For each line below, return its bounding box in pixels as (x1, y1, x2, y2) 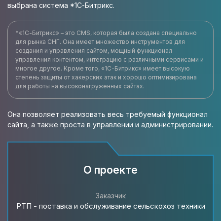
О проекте (83, 163, 138, 176)
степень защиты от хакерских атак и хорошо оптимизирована (15, 74, 197, 81)
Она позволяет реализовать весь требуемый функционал (7, 110, 208, 118)
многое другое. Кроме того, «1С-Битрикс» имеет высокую (15, 65, 190, 72)
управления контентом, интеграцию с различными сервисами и (15, 56, 204, 63)
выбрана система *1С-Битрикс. (7, 1, 114, 9)
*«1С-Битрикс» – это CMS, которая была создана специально (15, 29, 197, 37)
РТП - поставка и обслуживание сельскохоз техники (16, 201, 205, 211)
